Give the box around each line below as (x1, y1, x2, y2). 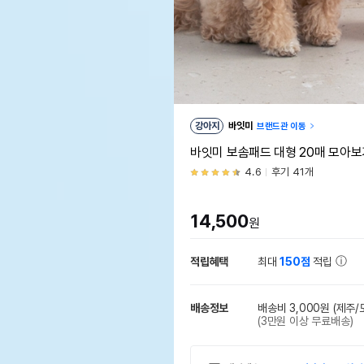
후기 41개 (271, 166, 314, 178)
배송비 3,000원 (258, 301, 331, 314)
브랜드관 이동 (256, 121, 306, 132)
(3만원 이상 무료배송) (258, 314, 353, 327)
